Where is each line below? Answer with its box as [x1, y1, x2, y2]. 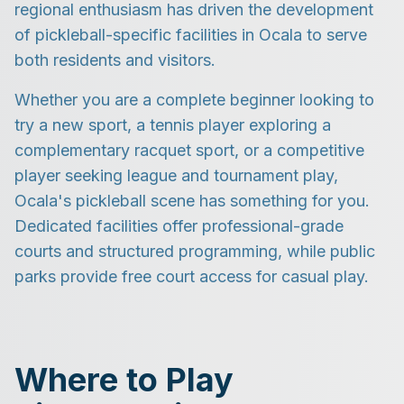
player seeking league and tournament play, [14, 166, 338, 185]
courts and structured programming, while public [14, 242, 375, 261]
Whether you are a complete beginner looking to [14, 90, 374, 109]
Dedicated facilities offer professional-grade [14, 216, 344, 235]
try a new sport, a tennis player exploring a [14, 115, 331, 134]
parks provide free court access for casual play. [14, 267, 369, 286]
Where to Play [14, 360, 234, 399]
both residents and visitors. [14, 50, 216, 69]
